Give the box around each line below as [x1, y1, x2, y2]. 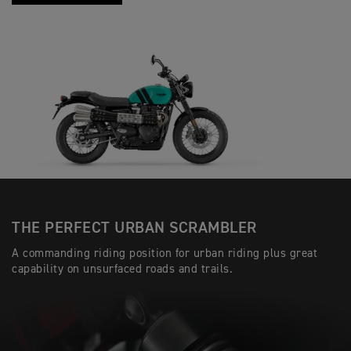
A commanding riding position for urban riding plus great [12, 247, 317, 259]
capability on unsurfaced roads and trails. [12, 262, 233, 275]
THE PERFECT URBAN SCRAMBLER [12, 219, 257, 236]
